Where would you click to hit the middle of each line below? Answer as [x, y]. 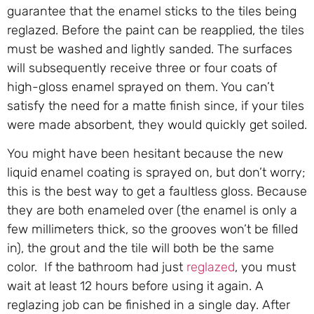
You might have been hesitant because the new [145, 154]
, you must [265, 267]
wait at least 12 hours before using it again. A [135, 286]
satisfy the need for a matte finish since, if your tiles [156, 105]
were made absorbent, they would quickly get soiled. [157, 124]
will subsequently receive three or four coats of [142, 68]
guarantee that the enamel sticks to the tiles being [152, 11]
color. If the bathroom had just [97, 267]
